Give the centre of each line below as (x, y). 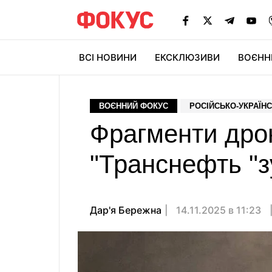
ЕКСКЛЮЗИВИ (187, 57)
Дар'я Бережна (126, 210)
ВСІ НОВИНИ (108, 57)
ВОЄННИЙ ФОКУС (134, 106)
